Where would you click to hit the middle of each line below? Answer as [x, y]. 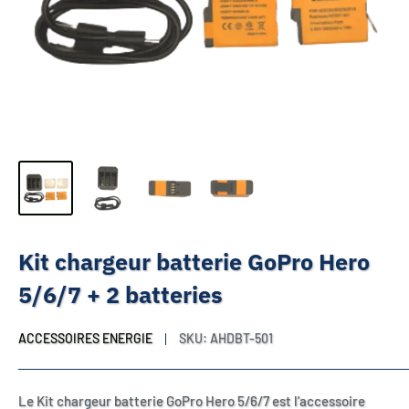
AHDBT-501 [241, 338]
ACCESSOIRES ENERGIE [85, 338]
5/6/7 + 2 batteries [121, 294]
